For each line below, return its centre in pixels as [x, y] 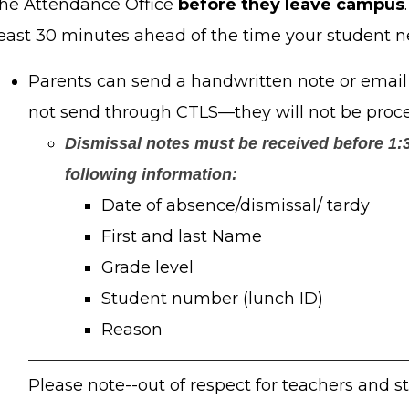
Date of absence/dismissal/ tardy [236, 205]
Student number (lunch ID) [212, 298]
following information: [151, 174]
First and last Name [182, 236]
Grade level [147, 267]
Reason [132, 329]
